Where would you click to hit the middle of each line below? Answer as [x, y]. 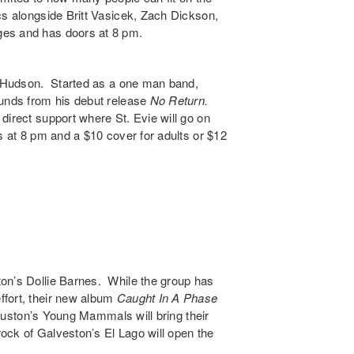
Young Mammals [88, 315]
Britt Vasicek [100, 15]
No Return [177, 100]
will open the [179, 333]
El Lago [124, 333]
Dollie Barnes [62, 281]
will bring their [171, 315]
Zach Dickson [177, 15]
